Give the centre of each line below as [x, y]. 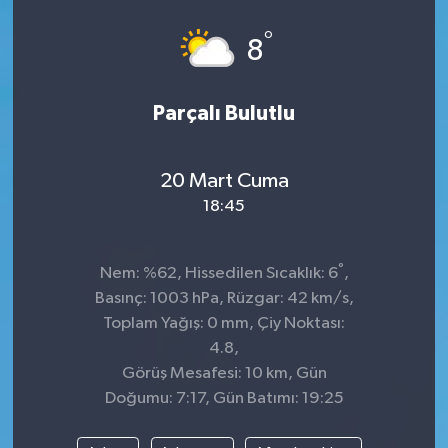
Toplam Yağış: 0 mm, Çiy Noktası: [224, 324]
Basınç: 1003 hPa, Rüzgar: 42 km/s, [224, 299]
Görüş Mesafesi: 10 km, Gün [224, 374]
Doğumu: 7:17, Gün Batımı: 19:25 [224, 399]
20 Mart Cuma [224, 180]
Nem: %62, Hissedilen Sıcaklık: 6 [218, 274]
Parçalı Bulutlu [224, 114]
